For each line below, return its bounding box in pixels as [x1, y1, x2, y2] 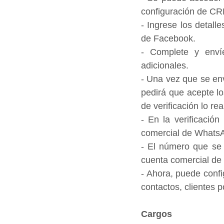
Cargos [141, 209, 172, 219]
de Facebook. [141, 33, 195, 44]
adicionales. [141, 60, 188, 71]
